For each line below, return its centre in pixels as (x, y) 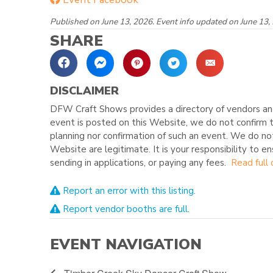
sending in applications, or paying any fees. (140, 162)
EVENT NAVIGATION (126, 244)
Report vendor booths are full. (125, 209)
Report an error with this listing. (128, 190)
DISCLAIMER (84, 90)
